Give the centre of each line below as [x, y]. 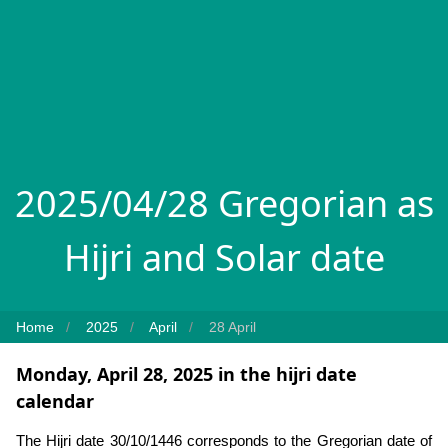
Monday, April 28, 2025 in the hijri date [186, 373]
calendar [55, 400]
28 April [232, 326]
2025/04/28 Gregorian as [224, 203]
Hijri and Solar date [224, 257]
